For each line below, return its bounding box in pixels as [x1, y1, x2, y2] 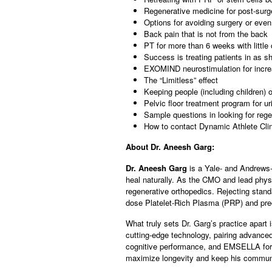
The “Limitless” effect [144, 74, 218, 86]
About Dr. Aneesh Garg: [126, 141, 214, 153]
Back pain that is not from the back [144, 28, 268, 40]
